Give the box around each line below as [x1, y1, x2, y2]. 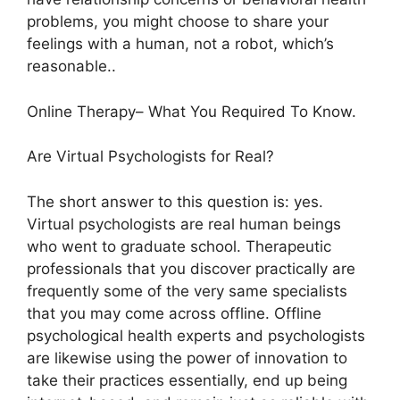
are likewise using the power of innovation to [27, 348, 347, 367]
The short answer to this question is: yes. [27, 192, 323, 211]
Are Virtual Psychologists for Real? [27, 147, 274, 165]
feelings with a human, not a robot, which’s [27, 35, 334, 53]
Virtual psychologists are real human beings [27, 214, 341, 233]
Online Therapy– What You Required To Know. [27, 102, 356, 121]
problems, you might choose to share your [27, 12, 329, 30]
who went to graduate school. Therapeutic [27, 237, 331, 255]
